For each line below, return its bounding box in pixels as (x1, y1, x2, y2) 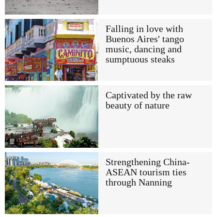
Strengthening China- (105, 156, 190, 167)
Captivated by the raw (105, 90, 192, 101)
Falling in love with (105, 23, 183, 34)
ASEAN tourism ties (105, 167, 186, 177)
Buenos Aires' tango (105, 33, 184, 44)
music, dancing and (105, 44, 182, 54)
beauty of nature (105, 100, 170, 111)
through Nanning (105, 177, 172, 187)
